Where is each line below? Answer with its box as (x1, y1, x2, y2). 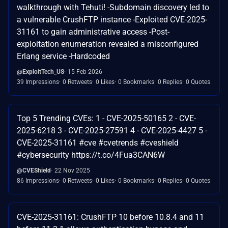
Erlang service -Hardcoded (17, 51, 110, 61)
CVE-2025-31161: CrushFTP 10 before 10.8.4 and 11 (17, 212, 204, 222)
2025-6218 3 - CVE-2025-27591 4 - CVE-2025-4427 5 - (17, 125, 207, 135)
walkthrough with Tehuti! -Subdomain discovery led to (17, 2, 209, 12)
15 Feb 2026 (68, 68, 102, 75)
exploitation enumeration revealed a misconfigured (17, 39, 198, 49)
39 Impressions (17, 78, 59, 85)
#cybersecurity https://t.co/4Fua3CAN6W (17, 150, 165, 160)
